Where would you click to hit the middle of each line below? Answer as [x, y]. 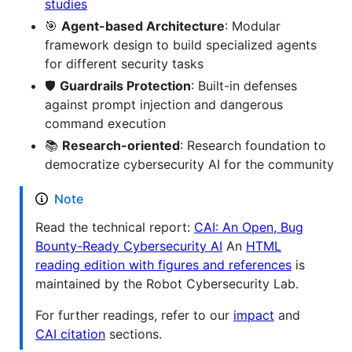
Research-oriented [121, 145]
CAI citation [70, 334]
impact [254, 315]
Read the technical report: [115, 227]
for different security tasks [124, 63]
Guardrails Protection [125, 85]
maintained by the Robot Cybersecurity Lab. [167, 283]
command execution [105, 123]
